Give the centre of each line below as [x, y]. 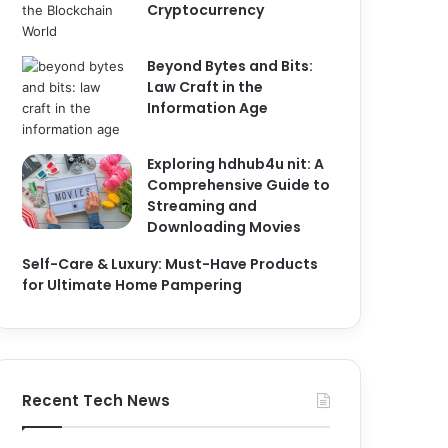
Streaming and [202, 206]
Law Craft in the [205, 87]
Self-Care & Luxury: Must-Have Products [170, 264]
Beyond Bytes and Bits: [230, 66]
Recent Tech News [96, 400]
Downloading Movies [224, 227]
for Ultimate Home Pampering [132, 285]
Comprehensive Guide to [239, 185]
